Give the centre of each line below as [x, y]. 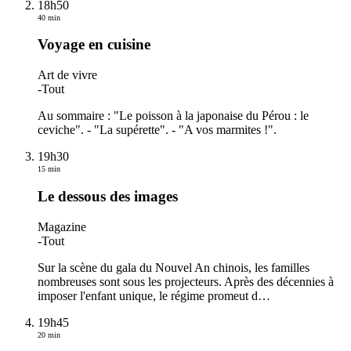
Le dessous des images [108, 196]
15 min [49, 169]
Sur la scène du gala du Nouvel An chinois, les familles [174, 267]
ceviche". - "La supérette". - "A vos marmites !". [157, 130]
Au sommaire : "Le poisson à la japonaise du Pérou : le [173, 116]
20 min [49, 335]
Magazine [62, 226]
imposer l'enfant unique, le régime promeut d [148, 295]
